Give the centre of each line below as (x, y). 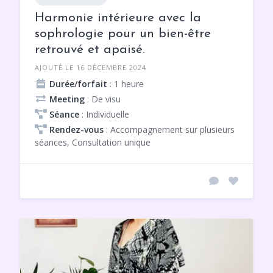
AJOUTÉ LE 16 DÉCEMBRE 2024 (90, 67)
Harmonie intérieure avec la (118, 18)
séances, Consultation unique (93, 142)
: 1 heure (126, 83)
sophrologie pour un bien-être (123, 34)
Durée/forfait (78, 83)
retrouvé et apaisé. (90, 49)
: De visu (103, 99)
